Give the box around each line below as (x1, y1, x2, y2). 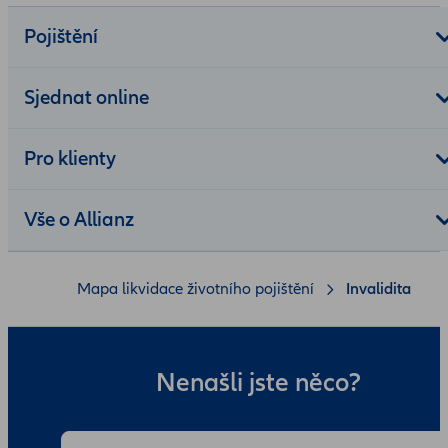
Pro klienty (24, 146, 116, 171)
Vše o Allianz (24, 207, 134, 232)
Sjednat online (24, 85, 149, 110)
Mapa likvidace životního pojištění (77, 278, 314, 299)
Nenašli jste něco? (156, 366, 362, 399)
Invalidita (346, 278, 411, 299)
